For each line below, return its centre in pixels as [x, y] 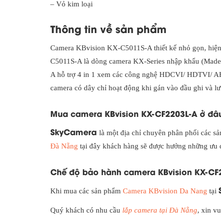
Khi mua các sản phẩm [87, 191]
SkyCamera [75, 132]
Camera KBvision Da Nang [165, 191]
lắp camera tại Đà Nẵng [160, 210]
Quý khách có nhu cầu [86, 210]
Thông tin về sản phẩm [108, 29]
